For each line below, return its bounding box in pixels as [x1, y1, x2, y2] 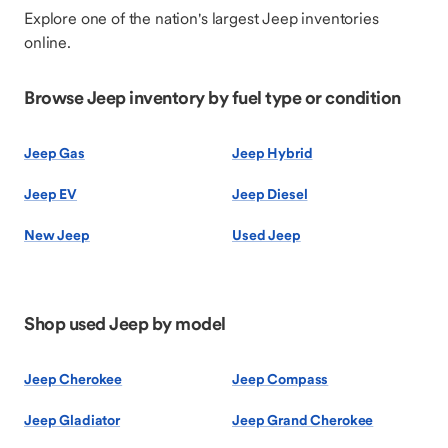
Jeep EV [24, 185, 78, 203]
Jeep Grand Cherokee [232, 411, 374, 429]
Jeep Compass [232, 370, 329, 388]
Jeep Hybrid [232, 144, 313, 162]
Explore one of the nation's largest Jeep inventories [24, 8, 379, 28]
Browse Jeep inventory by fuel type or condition [24, 86, 401, 109]
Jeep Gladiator [24, 411, 121, 429]
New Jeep [24, 226, 90, 244]
